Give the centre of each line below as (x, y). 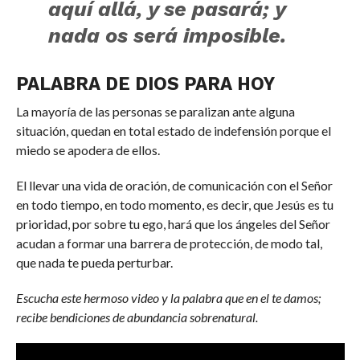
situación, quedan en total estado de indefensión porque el (173, 130)
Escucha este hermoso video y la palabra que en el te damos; (168, 297)
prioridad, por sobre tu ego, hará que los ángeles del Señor (173, 223)
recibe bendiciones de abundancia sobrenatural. (137, 317)
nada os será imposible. (168, 35)
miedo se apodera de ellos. (88, 149)
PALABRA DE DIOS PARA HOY (145, 83)
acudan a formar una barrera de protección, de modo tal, (169, 243)
